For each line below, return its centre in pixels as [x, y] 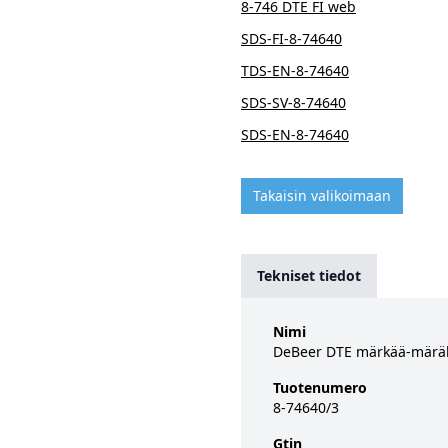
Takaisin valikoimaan [322, 195]
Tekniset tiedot [309, 275]
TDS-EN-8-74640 [295, 70]
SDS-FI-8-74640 [291, 38]
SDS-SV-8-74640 [293, 102]
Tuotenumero [320, 387]
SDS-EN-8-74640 [295, 134]
